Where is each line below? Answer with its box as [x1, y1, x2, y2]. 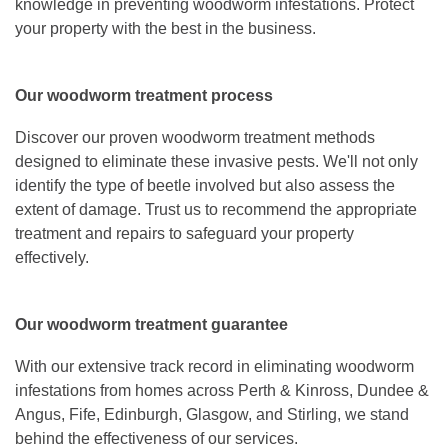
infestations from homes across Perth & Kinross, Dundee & [15, 382, 429, 400]
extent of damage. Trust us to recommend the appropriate [15, 201, 417, 219]
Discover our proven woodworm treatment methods [15, 129, 375, 147]
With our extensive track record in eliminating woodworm [15, 358, 414, 376]
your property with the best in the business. [15, 20, 320, 38]
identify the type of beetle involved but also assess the [15, 177, 395, 195]
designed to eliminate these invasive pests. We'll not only [15, 153, 418, 171]
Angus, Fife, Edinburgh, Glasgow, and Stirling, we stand [15, 406, 409, 424]
